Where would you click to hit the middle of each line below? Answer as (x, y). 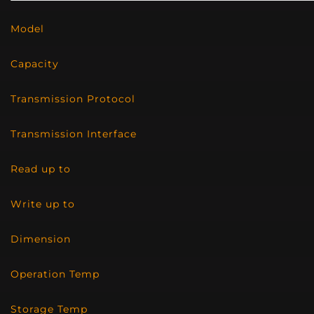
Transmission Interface (74, 134)
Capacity (35, 64)
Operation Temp (55, 274)
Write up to (43, 204)
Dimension (41, 239)
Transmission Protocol (73, 99)
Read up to (41, 169)
